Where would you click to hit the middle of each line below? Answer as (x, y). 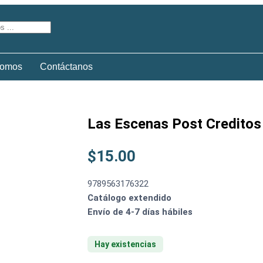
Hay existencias (125, 244)
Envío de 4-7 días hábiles (140, 212)
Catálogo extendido (129, 198)
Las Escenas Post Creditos (174, 124)
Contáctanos (66, 67)
